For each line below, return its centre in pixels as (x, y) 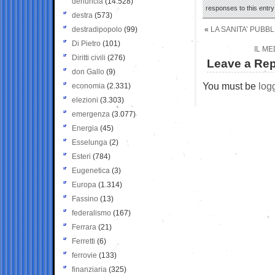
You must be (230, 86)
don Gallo (88, 72)
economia (88, 86)
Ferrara (84, 227)
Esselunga (90, 142)
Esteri (81, 156)
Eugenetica (91, 170)
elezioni (85, 100)
